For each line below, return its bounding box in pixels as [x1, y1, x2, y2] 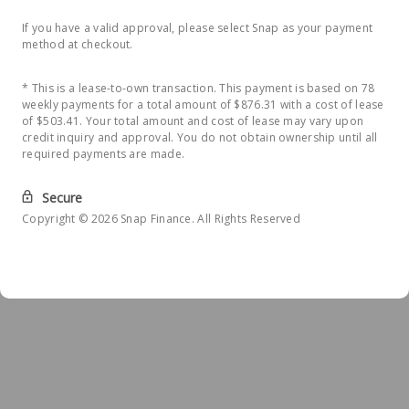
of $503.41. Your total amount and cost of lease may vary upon [22, 113, 364, 129]
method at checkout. [22, 37, 133, 52]
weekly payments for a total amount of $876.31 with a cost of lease [22, 97, 384, 112]
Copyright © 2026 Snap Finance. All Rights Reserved [22, 211, 300, 226]
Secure [42, 189, 82, 206]
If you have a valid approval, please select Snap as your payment [22, 20, 373, 36]
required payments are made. [22, 146, 185, 162]
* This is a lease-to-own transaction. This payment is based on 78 [22, 80, 375, 96]
